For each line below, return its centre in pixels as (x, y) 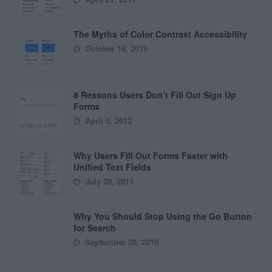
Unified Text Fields (113, 167)
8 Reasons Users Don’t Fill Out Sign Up (155, 95)
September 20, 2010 (121, 242)
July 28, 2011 (108, 182)
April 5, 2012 (107, 121)
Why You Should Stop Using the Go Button (163, 216)
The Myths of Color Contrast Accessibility (161, 34)
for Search (95, 228)
